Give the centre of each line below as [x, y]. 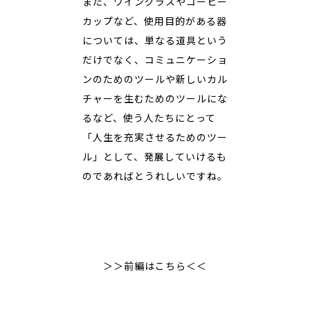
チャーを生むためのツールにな [155, 98]
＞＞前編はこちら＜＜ [155, 266]
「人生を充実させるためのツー [155, 137]
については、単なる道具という [155, 40]
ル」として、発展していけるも [155, 156]
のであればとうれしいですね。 [155, 176]
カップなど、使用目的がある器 [155, 21]
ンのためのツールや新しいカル [155, 79]
